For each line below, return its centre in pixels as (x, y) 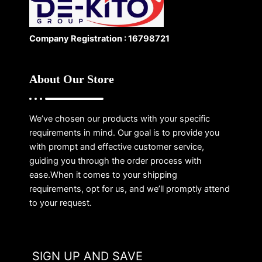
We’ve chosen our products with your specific (120, 119)
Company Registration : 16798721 (99, 38)
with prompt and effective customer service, (117, 147)
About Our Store (72, 79)
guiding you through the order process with (116, 161)
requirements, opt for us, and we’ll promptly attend (130, 189)
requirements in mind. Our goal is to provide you (124, 133)
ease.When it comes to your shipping (103, 175)
